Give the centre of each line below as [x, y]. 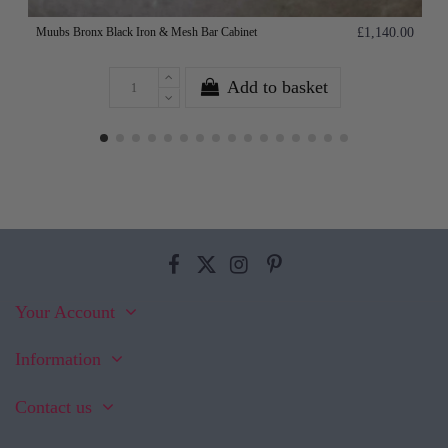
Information [58, 359]
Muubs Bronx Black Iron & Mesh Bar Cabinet [147, 32]
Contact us [53, 406]
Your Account [65, 312]
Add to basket [277, 87]
